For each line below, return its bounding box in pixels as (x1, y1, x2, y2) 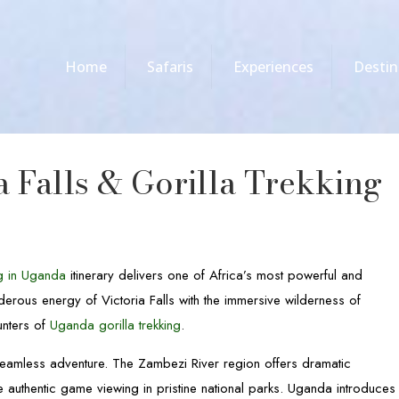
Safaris (147, 57, 193, 77)
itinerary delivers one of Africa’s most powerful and (66, 265, 363, 285)
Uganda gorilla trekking (50, 315, 182, 335)
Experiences (233, 57, 313, 77)
